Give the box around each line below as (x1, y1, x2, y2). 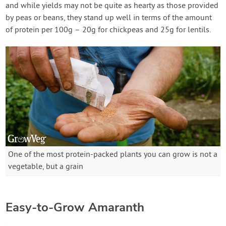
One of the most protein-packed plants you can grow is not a (8, 150, 218, 160)
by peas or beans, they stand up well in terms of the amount (6, 13, 212, 23)
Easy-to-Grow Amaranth (6, 199, 145, 216)
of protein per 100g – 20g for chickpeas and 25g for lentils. (6, 25, 211, 35)
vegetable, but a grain (8, 162, 84, 173)
